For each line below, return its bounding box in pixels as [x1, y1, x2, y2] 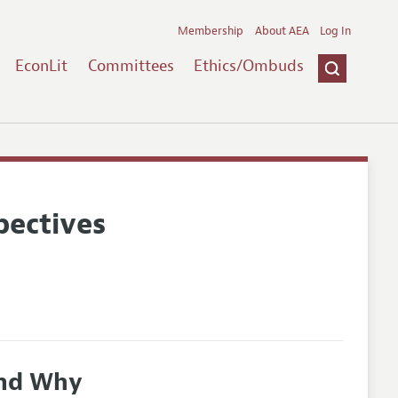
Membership [178, 23, 244, 38]
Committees [87, 55, 174, 76]
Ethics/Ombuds [194, 55, 305, 76]
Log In [320, 23, 352, 38]
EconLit [14, 55, 68, 76]
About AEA [254, 23, 309, 38]
